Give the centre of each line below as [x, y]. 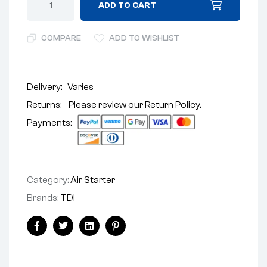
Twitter [78, 235]
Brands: [44, 198]
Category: [49, 180]
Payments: [52, 122]
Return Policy [172, 105]
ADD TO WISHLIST [144, 38]
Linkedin [106, 235]
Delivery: [47, 87]
